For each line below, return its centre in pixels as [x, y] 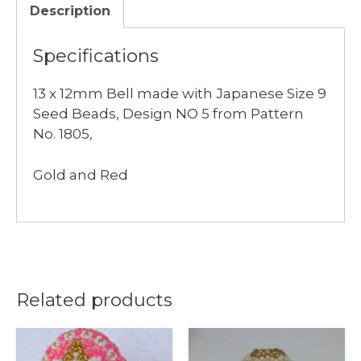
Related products [94, 300]
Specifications [96, 56]
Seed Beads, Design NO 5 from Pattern [168, 114]
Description [70, 11]
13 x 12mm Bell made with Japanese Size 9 [180, 93]
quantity [166, 35]
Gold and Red [81, 174]
